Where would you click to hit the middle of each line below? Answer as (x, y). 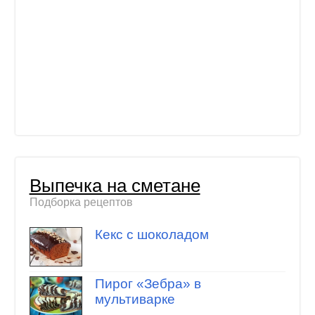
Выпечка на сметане (115, 186)
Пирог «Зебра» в (148, 284)
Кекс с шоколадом (152, 234)
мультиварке (135, 300)
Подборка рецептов (81, 202)
